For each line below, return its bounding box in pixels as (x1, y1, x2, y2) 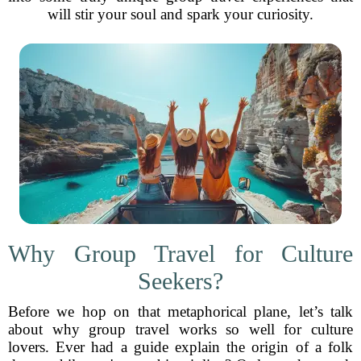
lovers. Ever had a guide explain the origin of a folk (8, 338, 353, 355)
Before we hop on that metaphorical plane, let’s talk (8, 303, 353, 320)
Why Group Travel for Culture (8, 240, 353, 267)
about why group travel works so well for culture (8, 321, 353, 338)
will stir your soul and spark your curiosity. (48, 6, 313, 23)
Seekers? (138, 268, 223, 294)
